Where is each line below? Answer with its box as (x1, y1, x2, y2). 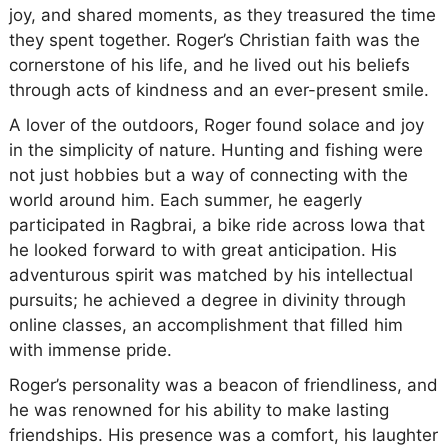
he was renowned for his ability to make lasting (8, 399, 389, 420)
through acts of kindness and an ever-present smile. (8, 79, 429, 100)
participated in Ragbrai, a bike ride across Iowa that (8, 214, 425, 235)
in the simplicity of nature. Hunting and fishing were (8, 139, 423, 160)
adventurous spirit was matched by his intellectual (8, 264, 413, 285)
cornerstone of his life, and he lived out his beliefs (8, 54, 410, 75)
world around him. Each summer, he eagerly (8, 189, 362, 210)
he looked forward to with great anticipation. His (8, 239, 397, 260)
